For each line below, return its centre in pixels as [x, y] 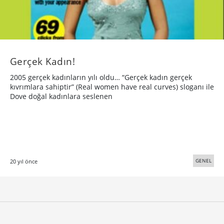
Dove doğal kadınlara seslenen [61, 96]
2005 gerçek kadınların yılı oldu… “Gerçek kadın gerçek [101, 77]
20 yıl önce [24, 161]
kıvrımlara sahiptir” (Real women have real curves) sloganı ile [112, 87]
